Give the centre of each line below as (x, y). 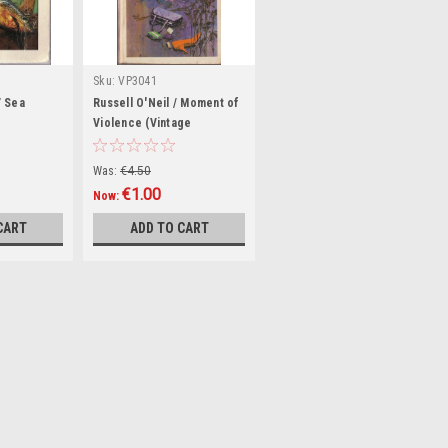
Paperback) (125, 143)
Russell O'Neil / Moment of (166, 103)
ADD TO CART (169, 228)
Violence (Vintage (142, 123)
